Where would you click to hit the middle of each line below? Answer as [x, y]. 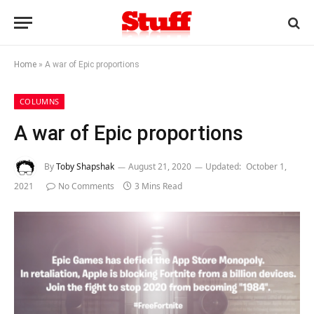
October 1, [266, 167]
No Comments [86, 186]
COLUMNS [40, 101]
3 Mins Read [158, 186]
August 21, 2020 [160, 167]
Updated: [223, 167]
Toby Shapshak [85, 167]
